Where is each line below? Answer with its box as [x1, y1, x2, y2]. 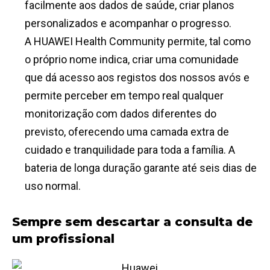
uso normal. [25, 180, 81, 193]
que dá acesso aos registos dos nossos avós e [25, 71, 250, 84]
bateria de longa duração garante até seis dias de [25, 162, 257, 175]
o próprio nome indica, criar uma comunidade [25, 53, 239, 66]
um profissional [12, 231, 115, 246]
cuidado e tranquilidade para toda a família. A [25, 143, 235, 157]
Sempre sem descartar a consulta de [12, 215, 253, 230]
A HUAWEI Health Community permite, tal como [25, 35, 251, 48]
